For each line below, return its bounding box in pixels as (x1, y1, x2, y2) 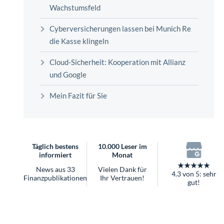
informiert (39, 150, 71, 159)
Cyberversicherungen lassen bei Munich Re (49, 23, 191, 33)
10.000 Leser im (97, 141, 147, 150)
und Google (49, 69, 86, 79)
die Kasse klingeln (49, 36, 108, 45)
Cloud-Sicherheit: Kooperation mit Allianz (49, 57, 185, 66)
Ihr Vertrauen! (100, 173, 145, 182)
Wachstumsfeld (49, 2, 100, 12)
